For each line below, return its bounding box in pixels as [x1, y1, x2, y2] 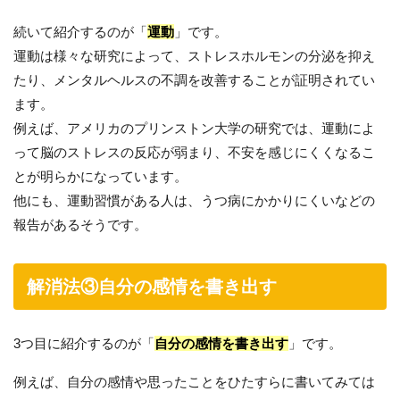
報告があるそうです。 [13, 217, 147, 232]
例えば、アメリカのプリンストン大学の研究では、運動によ [13, 121, 375, 136]
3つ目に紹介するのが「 [13, 336, 154, 351]
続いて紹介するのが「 [13, 24, 147, 39]
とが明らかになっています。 [13, 169, 187, 184]
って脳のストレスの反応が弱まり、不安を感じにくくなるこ [13, 145, 375, 160]
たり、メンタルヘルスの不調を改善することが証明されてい [13, 72, 375, 87]
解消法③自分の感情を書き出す [27, 277, 277, 296]
